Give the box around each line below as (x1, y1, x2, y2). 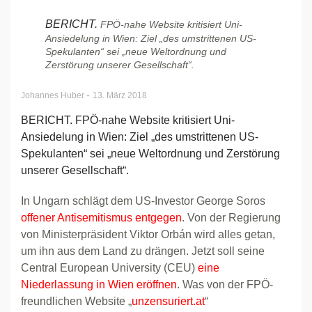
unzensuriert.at (132, 295, 205, 307)
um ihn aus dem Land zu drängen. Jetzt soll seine (21, 245, 265, 257)
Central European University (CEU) (21, 262, 198, 274)
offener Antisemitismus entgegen (21, 212, 182, 224)
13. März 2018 (93, 91, 147, 100)
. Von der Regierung (182, 212, 281, 224)
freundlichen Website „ (21, 295, 132, 307)
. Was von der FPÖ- (177, 279, 273, 290)
